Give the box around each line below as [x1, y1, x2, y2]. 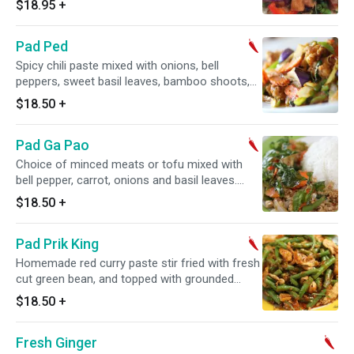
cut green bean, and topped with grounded [16, 272, 234, 286]
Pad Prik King [16, 235, 99, 252]
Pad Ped [16, 38, 68, 55]
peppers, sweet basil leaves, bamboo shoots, [16, 74, 250, 88]
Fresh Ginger [16, 334, 97, 351]
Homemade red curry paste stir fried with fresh [16, 256, 260, 270]
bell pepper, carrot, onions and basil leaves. [16, 173, 237, 187]
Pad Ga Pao [16, 137, 89, 153]
